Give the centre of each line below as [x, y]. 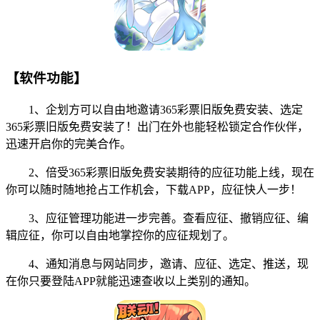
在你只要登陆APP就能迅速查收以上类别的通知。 [131, 281]
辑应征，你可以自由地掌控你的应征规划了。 [120, 235]
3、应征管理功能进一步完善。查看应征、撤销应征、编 [157, 218]
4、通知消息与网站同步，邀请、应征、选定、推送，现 [157, 264]
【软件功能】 [46, 78]
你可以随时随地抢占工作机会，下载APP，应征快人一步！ [154, 189]
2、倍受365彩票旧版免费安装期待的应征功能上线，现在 [160, 172]
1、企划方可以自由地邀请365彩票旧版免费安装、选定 [154, 109]
